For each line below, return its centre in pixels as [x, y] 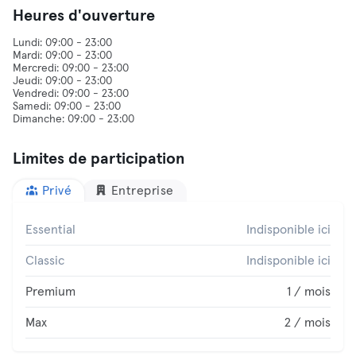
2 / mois [308, 323]
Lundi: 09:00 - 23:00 [62, 43]
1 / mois [309, 292]
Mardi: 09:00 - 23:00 [62, 56]
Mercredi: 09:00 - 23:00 [71, 68]
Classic [45, 261]
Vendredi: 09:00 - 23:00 [71, 94]
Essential [50, 230]
